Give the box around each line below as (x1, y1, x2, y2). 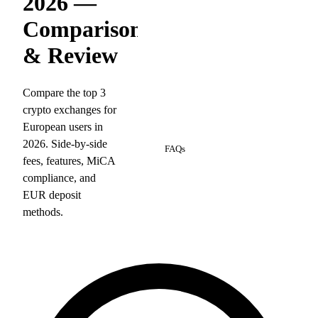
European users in (23, 120, 103, 133)
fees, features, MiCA (23, 154, 115, 167)
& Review (23, 43, 118, 69)
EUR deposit (23, 188, 81, 201)
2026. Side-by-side (23, 137, 107, 150)
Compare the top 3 (23, 86, 106, 99)
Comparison (23, 16, 143, 43)
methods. (23, 205, 63, 218)
